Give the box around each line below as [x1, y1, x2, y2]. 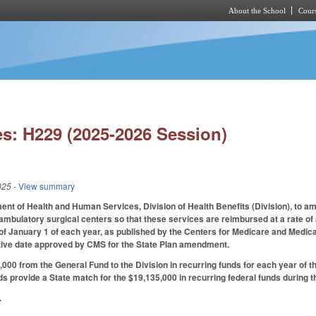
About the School [229, 6, 286, 15]
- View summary [11, 180, 75, 193]
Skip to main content [107, 23, 185, 35]
